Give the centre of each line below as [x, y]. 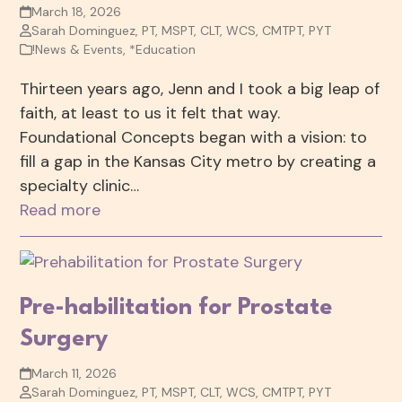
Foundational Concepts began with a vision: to [194, 138]
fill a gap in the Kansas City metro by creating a [198, 162]
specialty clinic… [80, 186]
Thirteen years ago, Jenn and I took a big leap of [200, 89]
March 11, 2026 [74, 374]
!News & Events [78, 50]
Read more [61, 210]
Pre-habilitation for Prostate [177, 308]
